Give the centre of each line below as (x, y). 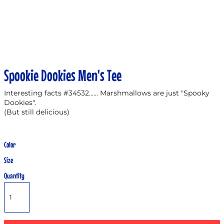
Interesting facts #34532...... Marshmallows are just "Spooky (107, 93)
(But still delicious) (37, 112)
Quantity (14, 175)
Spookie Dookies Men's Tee (63, 75)
